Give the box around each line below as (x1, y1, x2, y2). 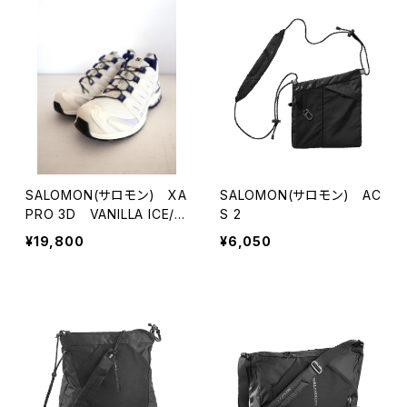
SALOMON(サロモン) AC (220, 187, 382, 203)
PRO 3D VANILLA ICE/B (25, 206, 184, 222)
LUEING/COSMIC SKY (25, 225, 164, 241)
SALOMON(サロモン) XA (25, 187, 187, 203)
